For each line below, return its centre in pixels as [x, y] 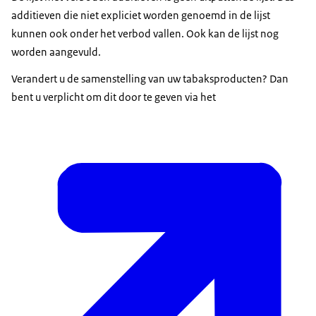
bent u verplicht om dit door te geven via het [114, 97]
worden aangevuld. [56, 52]
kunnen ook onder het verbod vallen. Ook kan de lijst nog [145, 34]
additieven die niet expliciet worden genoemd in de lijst [141, 16]
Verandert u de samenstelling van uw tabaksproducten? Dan [150, 79]
